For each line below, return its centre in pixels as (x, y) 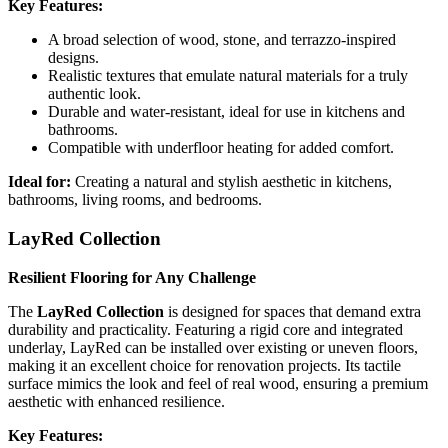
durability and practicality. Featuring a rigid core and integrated (205, 329)
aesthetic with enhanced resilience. (116, 401)
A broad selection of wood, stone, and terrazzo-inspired (222, 40)
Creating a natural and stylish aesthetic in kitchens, (231, 182)
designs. (73, 58)
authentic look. (94, 94)
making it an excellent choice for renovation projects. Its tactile (204, 365)
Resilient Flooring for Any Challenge (132, 277)
